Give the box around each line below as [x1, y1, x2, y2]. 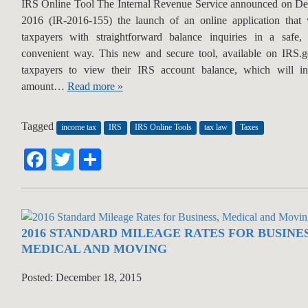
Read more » [67, 80, 123, 93]
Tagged [21, 120, 56, 133]
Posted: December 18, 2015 [21, 272, 142, 284]
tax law [204, 122, 228, 133]
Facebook [45, 147, 131, 173]
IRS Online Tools [134, 122, 192, 133]
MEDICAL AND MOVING [21, 242, 167, 256]
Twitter [73, 147, 137, 173]
